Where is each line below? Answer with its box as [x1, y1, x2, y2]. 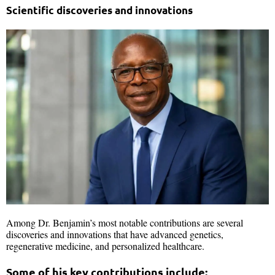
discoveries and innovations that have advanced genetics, [6, 227, 223, 241]
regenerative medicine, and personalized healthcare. [6, 239, 204, 252]
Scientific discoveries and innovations [6, 3, 193, 17]
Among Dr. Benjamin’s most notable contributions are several [6, 215, 243, 229]
